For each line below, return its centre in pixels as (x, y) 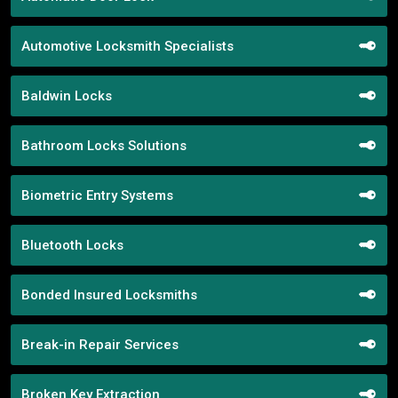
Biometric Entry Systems (97, 195)
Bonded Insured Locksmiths (109, 295)
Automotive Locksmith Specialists (127, 46)
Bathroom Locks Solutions (104, 145)
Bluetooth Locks (72, 245)
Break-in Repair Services (100, 344)
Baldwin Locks (67, 96)
